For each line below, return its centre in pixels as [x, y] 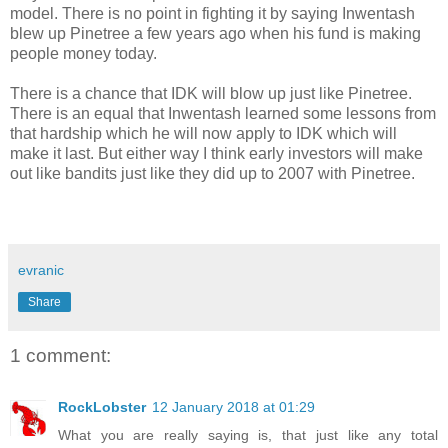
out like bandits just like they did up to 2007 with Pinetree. [212, 173]
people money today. [83, 53]
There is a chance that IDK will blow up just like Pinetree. [211, 93]
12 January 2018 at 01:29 [233, 407]
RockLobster [102, 407]
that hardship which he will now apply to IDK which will [203, 133]
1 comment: [60, 355]
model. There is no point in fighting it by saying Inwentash [212, 13]
